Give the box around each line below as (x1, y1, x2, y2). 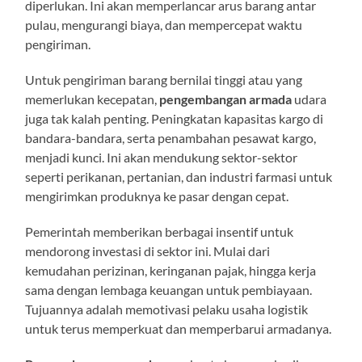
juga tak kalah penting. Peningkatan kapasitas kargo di (25, 110, 324, 126)
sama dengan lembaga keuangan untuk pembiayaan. (25, 281, 313, 297)
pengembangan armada (159, 90, 293, 107)
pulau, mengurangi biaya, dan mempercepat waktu (25, 16, 303, 32)
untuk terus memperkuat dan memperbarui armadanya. (25, 320, 332, 336)
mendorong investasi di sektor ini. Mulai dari (25, 242, 271, 259)
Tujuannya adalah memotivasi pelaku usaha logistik (25, 301, 309, 317)
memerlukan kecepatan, (25, 90, 160, 107)
